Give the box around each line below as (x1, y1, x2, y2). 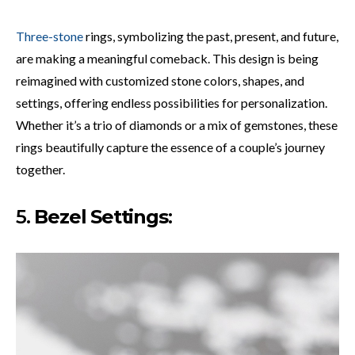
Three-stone (16, 28, 83, 44)
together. (16, 161, 65, 177)
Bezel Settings (34, 204, 168, 228)
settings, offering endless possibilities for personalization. (16, 94, 327, 110)
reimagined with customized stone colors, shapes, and (16, 72, 304, 88)
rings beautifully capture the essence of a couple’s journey (16, 139, 325, 155)
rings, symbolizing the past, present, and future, (83, 28, 338, 44)
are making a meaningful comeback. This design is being (16, 50, 319, 66)
